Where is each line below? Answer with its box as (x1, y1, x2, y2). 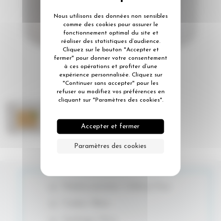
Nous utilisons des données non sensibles (53, 13, 168, 19)
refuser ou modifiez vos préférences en (56, 88, 165, 95)
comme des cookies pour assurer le (63, 21, 158, 28)
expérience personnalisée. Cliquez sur (59, 72, 162, 78)
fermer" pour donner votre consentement (54, 55, 167, 61)
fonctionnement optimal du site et (63, 30, 158, 36)
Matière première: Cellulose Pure (62, 183, 170, 191)
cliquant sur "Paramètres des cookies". (58, 97, 163, 103)
